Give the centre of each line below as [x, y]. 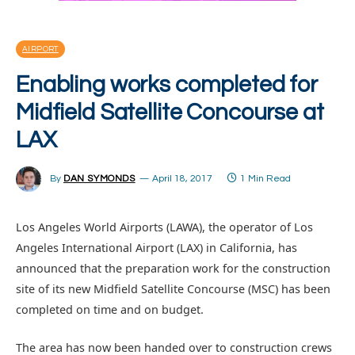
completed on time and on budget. [110, 309]
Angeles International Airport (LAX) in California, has [157, 248]
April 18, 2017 [182, 179]
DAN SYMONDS [99, 179]
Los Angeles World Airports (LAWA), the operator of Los [164, 227]
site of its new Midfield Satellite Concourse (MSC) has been [173, 289]
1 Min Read [265, 179]
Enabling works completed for [167, 85]
